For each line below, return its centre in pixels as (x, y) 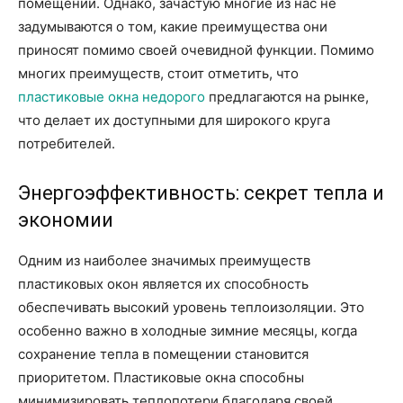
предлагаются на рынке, (287, 97)
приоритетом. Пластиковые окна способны (161, 377)
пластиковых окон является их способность (163, 284)
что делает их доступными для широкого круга (174, 120)
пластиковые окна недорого (112, 97)
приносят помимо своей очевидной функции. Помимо (196, 50)
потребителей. (67, 143)
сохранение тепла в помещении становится (163, 354)
